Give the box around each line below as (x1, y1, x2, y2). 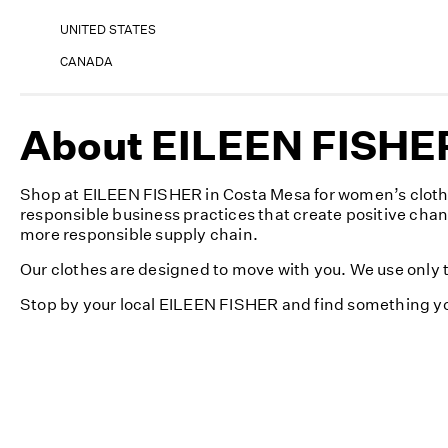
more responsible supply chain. (20, 223, 258, 244)
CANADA (60, 53, 113, 69)
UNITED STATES (60, 21, 156, 37)
